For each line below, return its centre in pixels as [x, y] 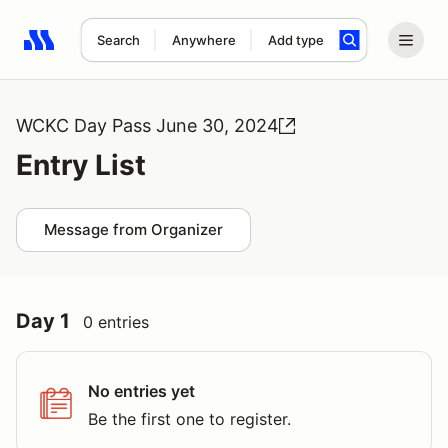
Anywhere [203, 40]
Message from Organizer [133, 229]
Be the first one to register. [189, 419]
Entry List [81, 165]
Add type [295, 40]
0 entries [116, 322]
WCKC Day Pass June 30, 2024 [147, 125]
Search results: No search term [139, 51]
